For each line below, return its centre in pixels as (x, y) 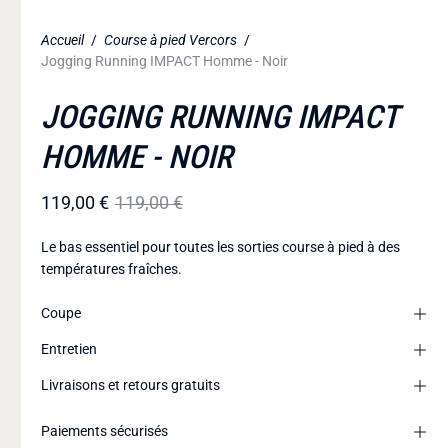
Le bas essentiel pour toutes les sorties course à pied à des (220, 247)
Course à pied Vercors (170, 40)
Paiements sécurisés (104, 431)
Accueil (62, 40)
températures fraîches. (111, 269)
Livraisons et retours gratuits (130, 385)
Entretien (68, 349)
